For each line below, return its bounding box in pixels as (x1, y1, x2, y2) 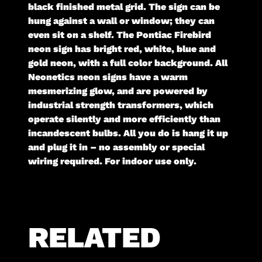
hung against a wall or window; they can (28, 15, 215, 27)
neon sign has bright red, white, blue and (28, 43, 216, 55)
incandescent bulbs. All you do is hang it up (28, 127, 229, 139)
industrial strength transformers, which (28, 99, 214, 111)
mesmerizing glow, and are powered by (28, 85, 208, 97)
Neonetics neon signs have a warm (28, 71, 188, 83)
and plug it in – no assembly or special (28, 142, 205, 153)
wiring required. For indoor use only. (28, 156, 197, 167)
